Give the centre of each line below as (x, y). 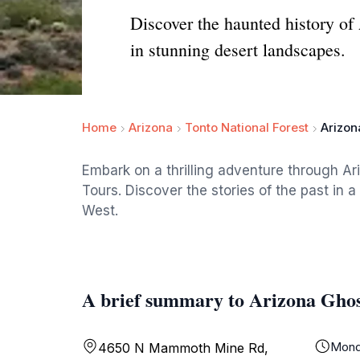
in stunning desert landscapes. (238, 49)
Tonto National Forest (247, 127)
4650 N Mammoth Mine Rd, (183, 348)
